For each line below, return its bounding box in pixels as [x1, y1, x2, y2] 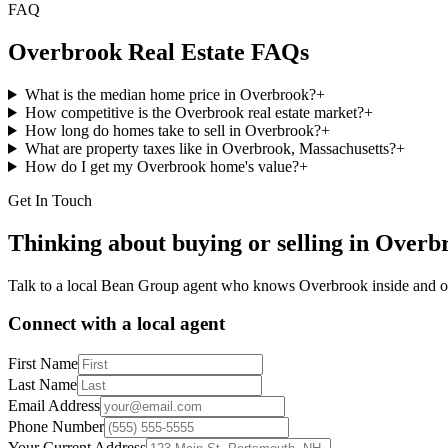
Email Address [8, 397, 100, 415]
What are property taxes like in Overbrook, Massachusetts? [24, 139, 396, 157]
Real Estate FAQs [122, 39, 309, 66]
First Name [8, 355, 78, 373]
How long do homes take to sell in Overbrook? [24, 121, 321, 139]
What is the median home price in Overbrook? [24, 85, 316, 103]
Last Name [8, 376, 77, 394]
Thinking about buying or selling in [8, 229, 375, 256]
